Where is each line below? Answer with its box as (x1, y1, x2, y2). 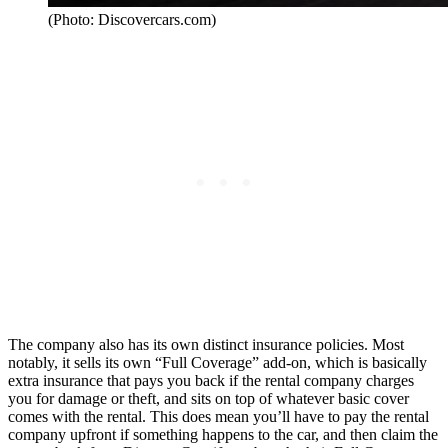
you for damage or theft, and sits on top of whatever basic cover (8, 389, 409, 407)
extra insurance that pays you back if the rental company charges (8, 371, 414, 389)
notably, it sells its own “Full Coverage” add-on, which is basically (8, 353, 427, 371)
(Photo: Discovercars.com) (48, 10, 216, 28)
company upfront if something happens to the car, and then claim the (8, 425, 438, 443)
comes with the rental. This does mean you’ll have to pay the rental (8, 407, 429, 425)
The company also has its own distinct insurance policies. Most (8, 335, 404, 353)
